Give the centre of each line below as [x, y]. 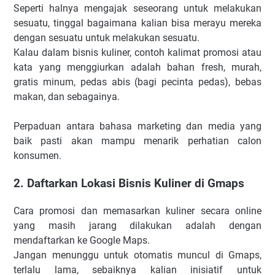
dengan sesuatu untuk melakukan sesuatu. [107, 38]
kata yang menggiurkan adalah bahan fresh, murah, [137, 68]
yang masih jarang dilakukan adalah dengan [137, 225]
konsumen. [37, 156]
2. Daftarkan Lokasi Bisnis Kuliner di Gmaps [129, 183]
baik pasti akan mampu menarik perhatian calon [137, 141]
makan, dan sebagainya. [67, 97]
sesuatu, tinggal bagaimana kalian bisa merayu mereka [137, 23]
